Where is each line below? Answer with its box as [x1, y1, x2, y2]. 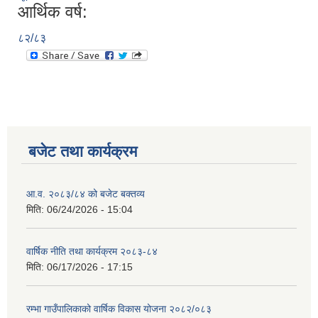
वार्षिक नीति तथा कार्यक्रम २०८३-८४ [26, 246, 158, 258]
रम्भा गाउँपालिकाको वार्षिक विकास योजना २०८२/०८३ [26, 303, 212, 315]
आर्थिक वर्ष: [18, 2, 87, 22]
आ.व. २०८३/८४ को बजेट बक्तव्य [26, 188, 145, 200]
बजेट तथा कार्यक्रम [28, 143, 137, 161]
